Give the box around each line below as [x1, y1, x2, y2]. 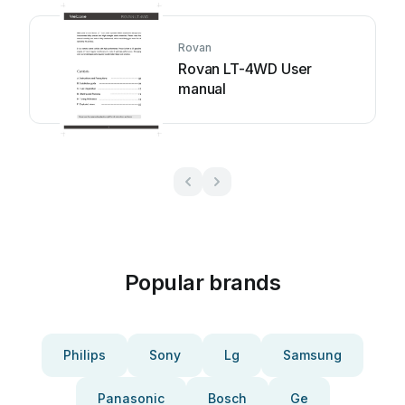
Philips [63, 347, 106, 363]
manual [178, 80, 227, 98]
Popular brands [124, 269, 281, 296]
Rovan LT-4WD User [178, 60, 313, 78]
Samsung [283, 347, 342, 363]
